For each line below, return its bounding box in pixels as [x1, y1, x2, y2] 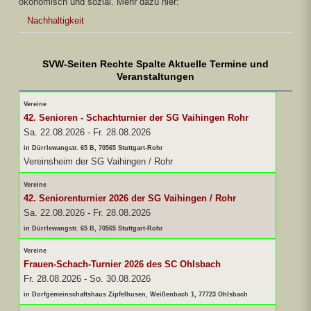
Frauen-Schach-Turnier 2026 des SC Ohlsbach [24, 258, 221, 269]
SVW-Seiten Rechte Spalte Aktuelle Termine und [42, 58, 269, 69]
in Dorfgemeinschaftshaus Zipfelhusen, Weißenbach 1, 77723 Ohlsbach [24, 290, 248, 298]
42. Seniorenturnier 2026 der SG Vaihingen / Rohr [24, 192, 236, 203]
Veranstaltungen [117, 70, 194, 82]
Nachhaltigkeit [27, 15, 84, 26]
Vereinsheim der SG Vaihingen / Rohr [24, 155, 173, 167]
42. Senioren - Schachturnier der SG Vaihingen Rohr [24, 112, 249, 123]
